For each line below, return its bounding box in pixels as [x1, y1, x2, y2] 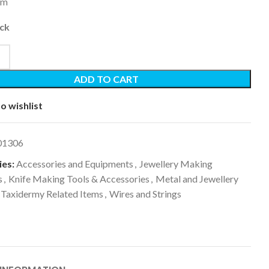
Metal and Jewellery [155, 173, 238, 184]
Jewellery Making [139, 158, 213, 169]
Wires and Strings [109, 188, 181, 199]
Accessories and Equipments [16, 158, 133, 169]
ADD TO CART [74, 73, 139, 85]
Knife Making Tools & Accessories [8, 173, 150, 184]
